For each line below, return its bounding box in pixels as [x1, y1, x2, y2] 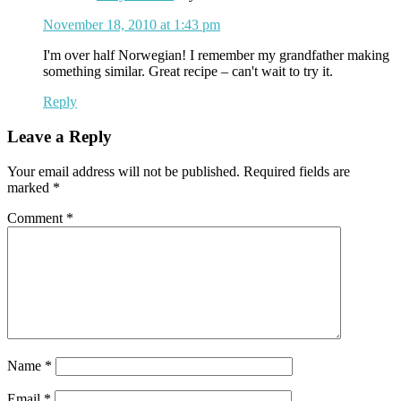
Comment [7, 209, 66, 226]
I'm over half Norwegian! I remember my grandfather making [43, 47, 389, 64]
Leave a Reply [7, 126, 112, 146]
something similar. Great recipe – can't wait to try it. [43, 64, 333, 80]
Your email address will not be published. [7, 163, 240, 179]
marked [7, 179, 53, 195]
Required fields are [243, 163, 350, 179]
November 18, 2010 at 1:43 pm [43, 17, 220, 33]
